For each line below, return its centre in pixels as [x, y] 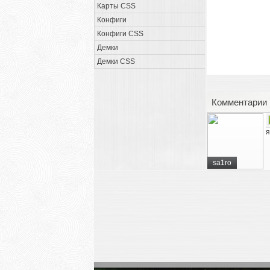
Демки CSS [116, 61]
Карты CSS [116, 6]
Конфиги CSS [120, 34]
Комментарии [239, 102]
